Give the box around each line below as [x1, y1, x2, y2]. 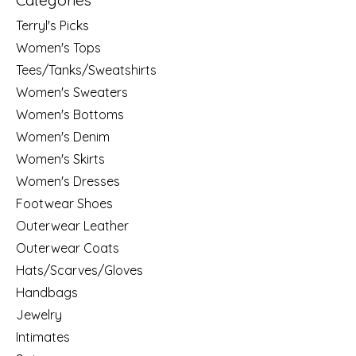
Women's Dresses [16, 172, 120, 189]
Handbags [16, 284, 78, 300]
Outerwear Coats [16, 239, 119, 256]
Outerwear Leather [16, 217, 129, 234]
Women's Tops [16, 39, 101, 56]
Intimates [16, 328, 70, 345]
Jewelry [16, 306, 62, 323]
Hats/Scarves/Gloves [16, 261, 143, 278]
